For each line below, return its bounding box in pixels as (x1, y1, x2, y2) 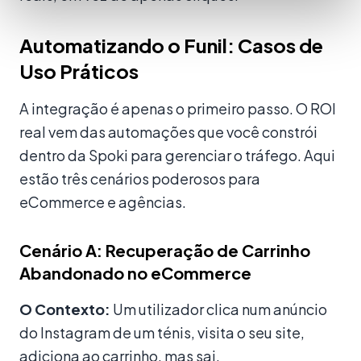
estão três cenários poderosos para (19, 169, 260, 189)
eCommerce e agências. (19, 193, 186, 212)
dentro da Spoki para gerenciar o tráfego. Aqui (19, 146, 335, 165)
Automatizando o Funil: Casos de (19, 33, 323, 58)
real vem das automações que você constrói (19, 122, 317, 142)
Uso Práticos (19, 59, 139, 84)
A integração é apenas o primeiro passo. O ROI (19, 99, 336, 118)
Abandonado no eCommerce (19, 263, 251, 284)
